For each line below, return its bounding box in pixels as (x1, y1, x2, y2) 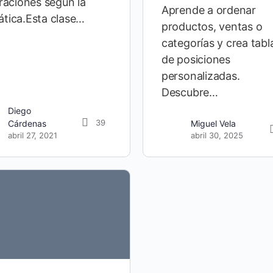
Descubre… (161, 86, 218, 99)
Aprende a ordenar (161, 4, 256, 17)
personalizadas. (161, 69, 240, 83)
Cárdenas (7, 118, 46, 129)
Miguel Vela (190, 118, 236, 129)
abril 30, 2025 (190, 130, 243, 141)
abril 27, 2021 (7, 130, 57, 141)
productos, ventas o (161, 20, 263, 34)
